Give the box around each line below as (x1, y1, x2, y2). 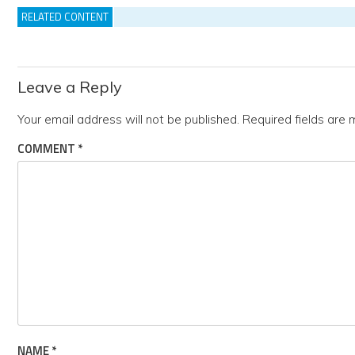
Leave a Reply (17, 76, 122, 97)
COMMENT (17, 139, 78, 158)
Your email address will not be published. (17, 111, 239, 127)
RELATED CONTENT (21, 8, 109, 25)
